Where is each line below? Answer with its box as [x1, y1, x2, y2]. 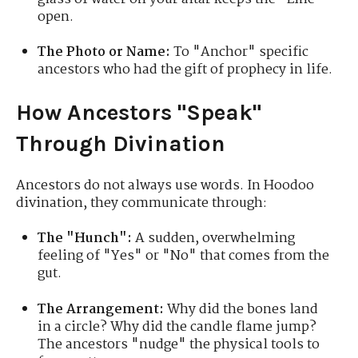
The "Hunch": [38, 228, 133, 250]
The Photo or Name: [38, 42, 171, 64]
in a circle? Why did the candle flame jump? [38, 316, 317, 338]
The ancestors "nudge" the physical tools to [38, 333, 320, 356]
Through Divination [16, 130, 225, 157]
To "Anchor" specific [170, 42, 309, 64]
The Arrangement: [38, 298, 165, 320]
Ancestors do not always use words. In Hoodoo [16, 174, 314, 197]
